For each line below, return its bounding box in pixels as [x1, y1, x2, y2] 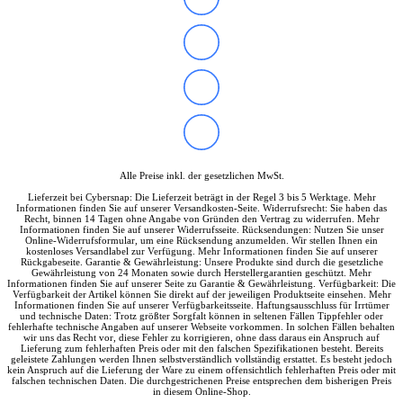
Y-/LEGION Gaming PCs [136, 34, 266, 48]
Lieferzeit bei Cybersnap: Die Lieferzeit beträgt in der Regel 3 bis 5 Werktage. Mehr [27, 191, 376, 202]
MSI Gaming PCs [136, 148, 226, 161]
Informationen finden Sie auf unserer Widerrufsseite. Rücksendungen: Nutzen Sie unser [19, 223, 384, 235]
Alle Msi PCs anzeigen [136, 115, 251, 129]
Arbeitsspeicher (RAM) [100, 245, 219, 258]
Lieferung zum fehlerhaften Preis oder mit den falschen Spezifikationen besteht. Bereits [20, 342, 383, 354]
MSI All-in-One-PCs [136, 131, 241, 145]
